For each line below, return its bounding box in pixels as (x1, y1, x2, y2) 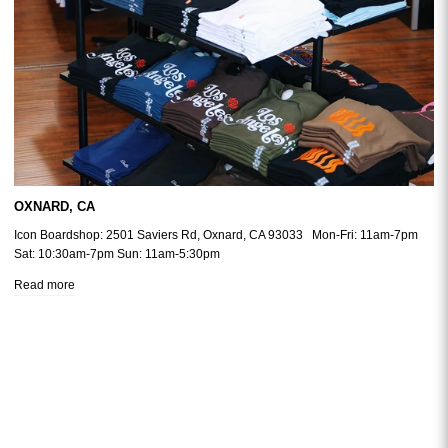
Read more (14, 277, 76, 292)
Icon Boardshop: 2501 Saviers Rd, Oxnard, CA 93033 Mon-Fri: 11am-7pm (14, 227, 419, 242)
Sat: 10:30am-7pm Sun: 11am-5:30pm (14, 246, 221, 261)
